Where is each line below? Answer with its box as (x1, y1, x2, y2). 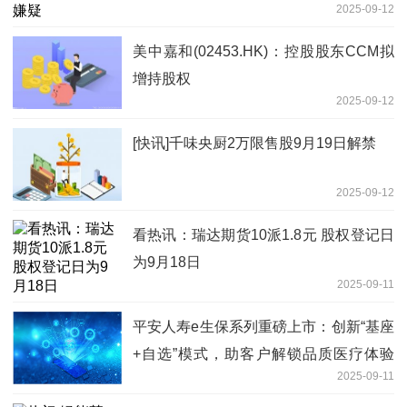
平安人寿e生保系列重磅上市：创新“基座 (133, 319, 394, 335)
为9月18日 (133, 254, 201, 271)
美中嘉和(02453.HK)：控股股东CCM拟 (133, 44, 394, 60)
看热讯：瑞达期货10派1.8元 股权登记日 (133, 227, 394, 243)
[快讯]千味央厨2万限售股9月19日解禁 (133, 135, 376, 152)
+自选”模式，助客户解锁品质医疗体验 (133, 346, 394, 362)
